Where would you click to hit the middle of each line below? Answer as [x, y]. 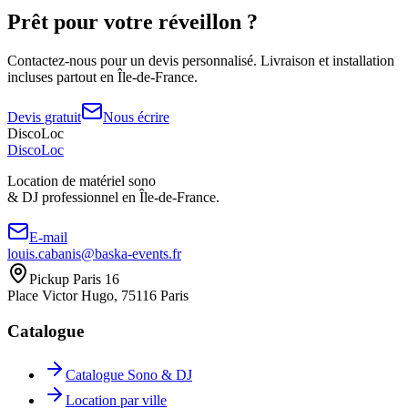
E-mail [48, 237]
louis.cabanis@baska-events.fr [94, 253]
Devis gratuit [44, 117]
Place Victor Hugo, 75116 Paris [98, 295]
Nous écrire [136, 117]
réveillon [200, 22]
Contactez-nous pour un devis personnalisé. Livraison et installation [201, 60]
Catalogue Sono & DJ [129, 375]
